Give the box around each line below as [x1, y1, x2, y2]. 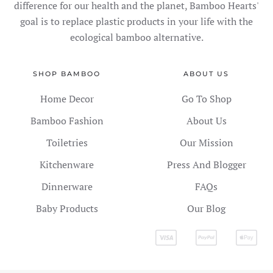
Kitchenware [40, 158, 94, 172]
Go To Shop [181, 92, 232, 106]
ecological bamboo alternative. [69, 30, 204, 44]
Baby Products [35, 202, 98, 216]
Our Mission [179, 136, 233, 150]
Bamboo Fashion [30, 114, 104, 128]
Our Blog [187, 202, 225, 216]
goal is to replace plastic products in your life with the [20, 15, 253, 29]
